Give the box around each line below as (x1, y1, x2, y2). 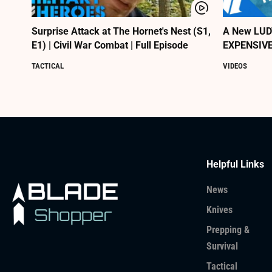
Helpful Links (206, 158, 264, 171)
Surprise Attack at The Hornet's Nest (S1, (32, 25, 211, 38)
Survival (206, 240, 238, 253)
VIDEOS (223, 61, 247, 71)
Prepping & (206, 224, 250, 236)
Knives (206, 204, 233, 216)
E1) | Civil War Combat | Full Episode (32, 39, 188, 52)
